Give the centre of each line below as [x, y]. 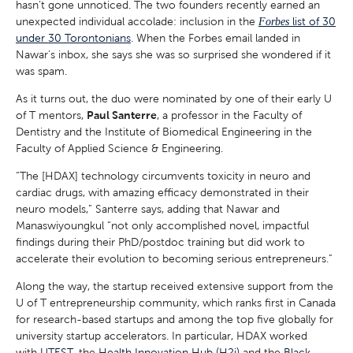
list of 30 [312, 22]
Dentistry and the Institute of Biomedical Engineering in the [164, 132]
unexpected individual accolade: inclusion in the [137, 22]
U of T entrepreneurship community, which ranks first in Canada [176, 303]
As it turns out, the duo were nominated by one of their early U [174, 99]
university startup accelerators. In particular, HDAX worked [162, 336]
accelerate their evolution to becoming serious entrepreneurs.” [176, 259]
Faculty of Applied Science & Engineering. [119, 149]
